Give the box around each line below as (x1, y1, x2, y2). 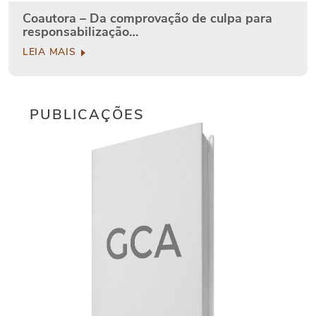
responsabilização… (23, 23, 138, 41)
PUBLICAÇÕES (30, 105, 145, 125)
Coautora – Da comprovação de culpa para (23, 10, 272, 28)
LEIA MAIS (23, 45, 79, 59)
